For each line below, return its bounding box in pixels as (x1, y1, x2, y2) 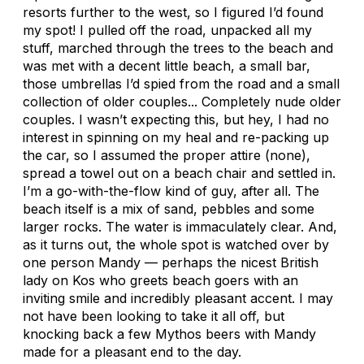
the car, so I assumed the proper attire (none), (23, 146, 310, 163)
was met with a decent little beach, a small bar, (23, 57, 310, 74)
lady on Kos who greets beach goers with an (23, 271, 298, 288)
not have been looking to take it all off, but (23, 307, 284, 324)
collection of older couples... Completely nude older (23, 93, 341, 110)
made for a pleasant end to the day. (23, 343, 241, 360)
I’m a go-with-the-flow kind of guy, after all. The (23, 182, 319, 199)
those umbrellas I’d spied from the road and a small (23, 75, 340, 92)
